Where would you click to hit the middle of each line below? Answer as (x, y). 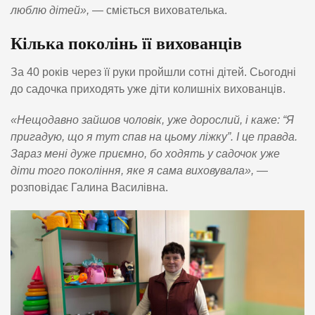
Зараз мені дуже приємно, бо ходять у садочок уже (145, 153)
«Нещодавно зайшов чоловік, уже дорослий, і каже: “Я (152, 120)
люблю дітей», (51, 10)
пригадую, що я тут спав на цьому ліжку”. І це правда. (154, 136)
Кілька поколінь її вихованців (126, 43)
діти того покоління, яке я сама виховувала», (132, 170)
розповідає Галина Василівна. (89, 187)
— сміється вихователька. (160, 10)
